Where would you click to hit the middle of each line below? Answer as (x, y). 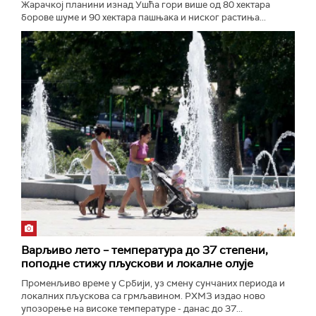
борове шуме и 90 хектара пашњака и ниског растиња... (144, 17)
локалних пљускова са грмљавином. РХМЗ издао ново (143, 296)
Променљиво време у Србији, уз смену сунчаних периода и (153, 283)
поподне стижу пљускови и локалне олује (137, 263)
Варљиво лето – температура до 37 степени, (145, 250)
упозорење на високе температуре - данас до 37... (132, 309)
